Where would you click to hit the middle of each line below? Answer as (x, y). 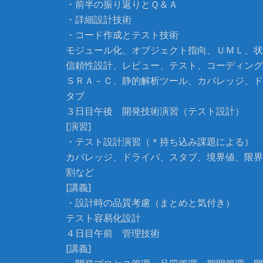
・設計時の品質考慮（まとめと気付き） (150, 203)
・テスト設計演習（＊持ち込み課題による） (160, 141)
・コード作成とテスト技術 (122, 35)
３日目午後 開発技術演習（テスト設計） (155, 111)
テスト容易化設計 (103, 218)
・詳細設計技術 (99, 19)
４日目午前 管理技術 (113, 233)
